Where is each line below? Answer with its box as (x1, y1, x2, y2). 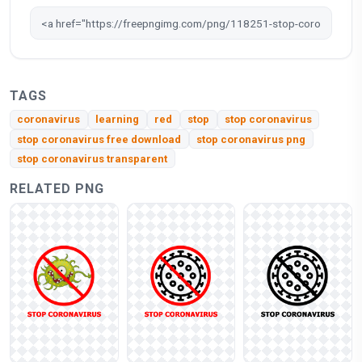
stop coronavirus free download (17, 133, 182, 145)
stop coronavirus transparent (17, 152, 168, 165)
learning (95, 113, 140, 126)
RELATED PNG (10, 181, 104, 197)
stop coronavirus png (196, 133, 306, 145)
